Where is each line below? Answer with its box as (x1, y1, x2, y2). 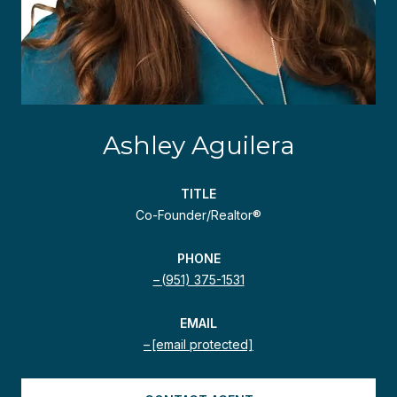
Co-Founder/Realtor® (136, 206, 261, 222)
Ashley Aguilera (102, 129, 295, 160)
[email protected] (152, 336, 253, 352)
